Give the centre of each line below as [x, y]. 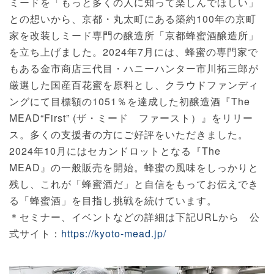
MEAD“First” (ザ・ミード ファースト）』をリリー [131, 117]
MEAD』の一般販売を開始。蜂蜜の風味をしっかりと [134, 167]
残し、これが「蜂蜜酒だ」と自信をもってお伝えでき [134, 183]
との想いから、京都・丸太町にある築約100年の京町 [133, 18]
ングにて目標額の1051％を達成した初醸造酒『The [130, 101]
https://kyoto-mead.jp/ [114, 233]
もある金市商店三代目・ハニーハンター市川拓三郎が [134, 68]
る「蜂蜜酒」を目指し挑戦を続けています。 [113, 200]
